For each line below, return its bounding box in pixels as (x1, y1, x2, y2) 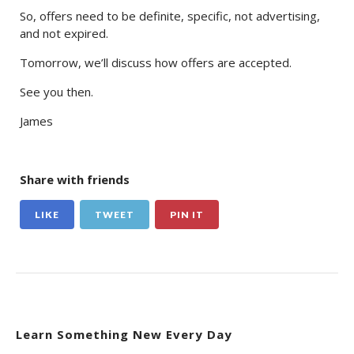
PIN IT (170, 209, 204, 221)
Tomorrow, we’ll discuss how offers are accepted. (20, 55, 292, 71)
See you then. (20, 84, 93, 100)
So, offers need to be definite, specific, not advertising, (20, 8, 320, 24)
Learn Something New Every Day (16, 326, 232, 343)
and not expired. (20, 25, 108, 42)
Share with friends (20, 171, 130, 188)
